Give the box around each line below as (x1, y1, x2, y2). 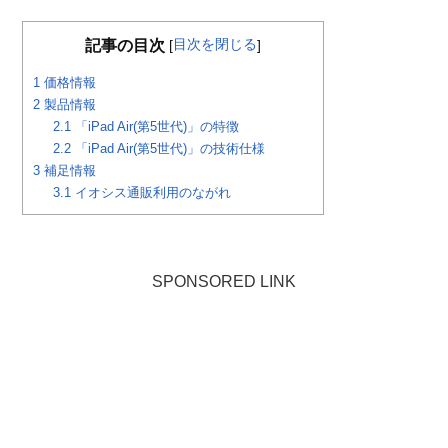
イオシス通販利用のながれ (71, 185, 232, 201)
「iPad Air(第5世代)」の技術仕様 (71, 141, 266, 157)
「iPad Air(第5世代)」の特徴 (71, 119, 240, 135)
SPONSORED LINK (152, 273, 296, 291)
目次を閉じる (173, 35, 258, 52)
